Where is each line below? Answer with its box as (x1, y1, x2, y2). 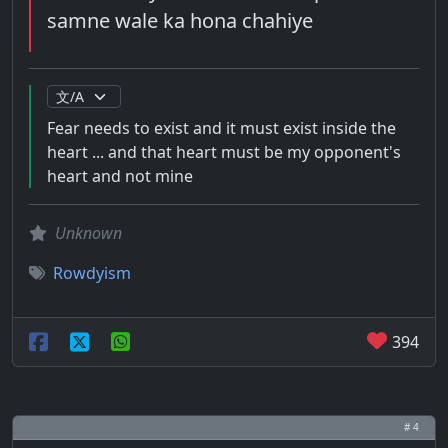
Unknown (55, 222, 122, 244)
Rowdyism (53, 262, 131, 284)
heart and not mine (47, 165, 193, 187)
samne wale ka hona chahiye (47, 7, 313, 34)
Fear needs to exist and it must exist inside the (47, 117, 396, 139)
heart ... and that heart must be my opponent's (47, 141, 401, 163)
